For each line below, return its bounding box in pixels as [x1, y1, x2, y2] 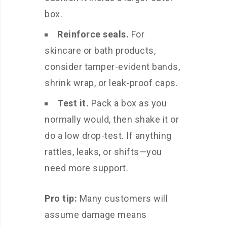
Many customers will [77, 193, 168, 204]
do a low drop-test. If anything [45, 130, 172, 141]
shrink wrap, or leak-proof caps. [45, 78, 178, 89]
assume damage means [45, 209, 147, 220]
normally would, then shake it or [45, 114, 179, 125]
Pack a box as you [89, 98, 167, 109]
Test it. [57, 98, 89, 109]
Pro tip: [45, 193, 77, 204]
